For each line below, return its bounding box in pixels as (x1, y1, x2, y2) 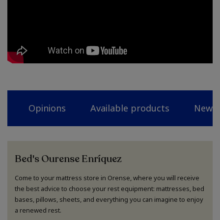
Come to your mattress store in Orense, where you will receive (15, 173, 199, 183)
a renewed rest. (15, 206, 61, 215)
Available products (90, 102, 169, 114)
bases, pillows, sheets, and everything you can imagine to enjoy (15, 195, 203, 204)
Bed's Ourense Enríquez (15, 152, 122, 166)
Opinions (28, 102, 66, 114)
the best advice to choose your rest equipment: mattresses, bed (15, 184, 204, 193)
